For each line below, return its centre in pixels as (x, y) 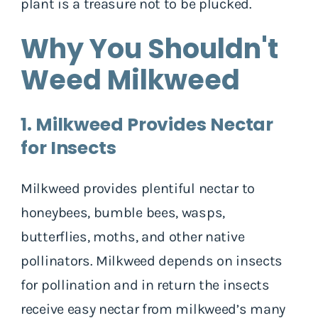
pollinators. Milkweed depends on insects (152, 261)
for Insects (68, 148)
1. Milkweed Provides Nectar (147, 124)
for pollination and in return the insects (145, 285)
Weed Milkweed (130, 79)
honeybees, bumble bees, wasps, (123, 212)
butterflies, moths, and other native (133, 236)
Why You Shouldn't (149, 48)
